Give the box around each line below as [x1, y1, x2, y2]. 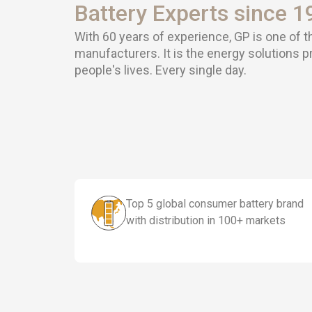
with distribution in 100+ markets [126, 214, 286, 227]
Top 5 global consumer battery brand [126, 197, 304, 210]
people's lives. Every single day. [75, 63, 247, 77]
